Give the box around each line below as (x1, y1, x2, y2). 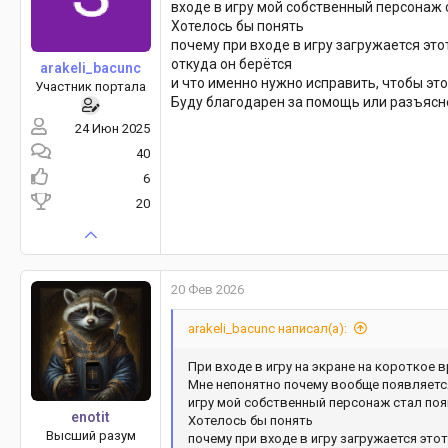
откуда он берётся (171, 56, 292, 73)
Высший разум (45, 428, 136, 444)
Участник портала (35, 79, 146, 95)
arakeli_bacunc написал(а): (188, 321, 347, 337)
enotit (71, 409, 110, 426)
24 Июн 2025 (75, 121, 150, 137)
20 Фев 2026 (171, 282, 244, 298)
